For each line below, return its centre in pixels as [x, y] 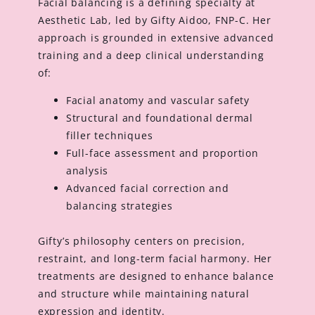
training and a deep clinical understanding [151, 55]
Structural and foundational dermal [159, 118]
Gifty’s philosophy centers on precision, [141, 241]
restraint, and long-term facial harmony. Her [155, 259]
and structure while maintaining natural [143, 294]
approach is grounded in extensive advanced [156, 37]
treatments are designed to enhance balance [156, 276]
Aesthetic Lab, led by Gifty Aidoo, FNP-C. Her [154, 20]
